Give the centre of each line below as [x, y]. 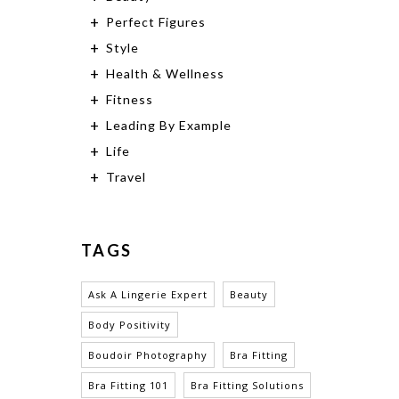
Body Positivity [130, 325]
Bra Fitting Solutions [247, 386]
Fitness [130, 100]
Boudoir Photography [148, 355]
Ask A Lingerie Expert [148, 295]
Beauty [249, 295]
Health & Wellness [165, 74]
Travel [126, 177]
